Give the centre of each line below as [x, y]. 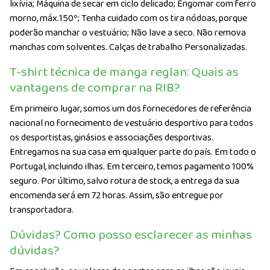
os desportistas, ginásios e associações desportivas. [111, 137]
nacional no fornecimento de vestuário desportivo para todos [131, 123]
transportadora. [42, 210]
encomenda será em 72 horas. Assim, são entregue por [117, 195]
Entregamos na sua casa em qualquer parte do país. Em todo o [133, 152]
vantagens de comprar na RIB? [95, 88]
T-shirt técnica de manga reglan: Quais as [124, 72]
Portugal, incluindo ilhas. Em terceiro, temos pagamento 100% [132, 166]
